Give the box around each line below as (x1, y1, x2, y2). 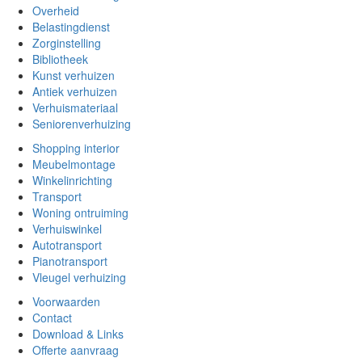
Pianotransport (32, 252, 107, 269)
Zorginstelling (32, 34, 101, 51)
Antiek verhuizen (32, 82, 117, 99)
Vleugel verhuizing (32, 268, 126, 285)
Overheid (32, 2, 79, 19)
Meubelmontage (32, 155, 116, 172)
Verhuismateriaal (32, 99, 118, 116)
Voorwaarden (32, 293, 100, 309)
